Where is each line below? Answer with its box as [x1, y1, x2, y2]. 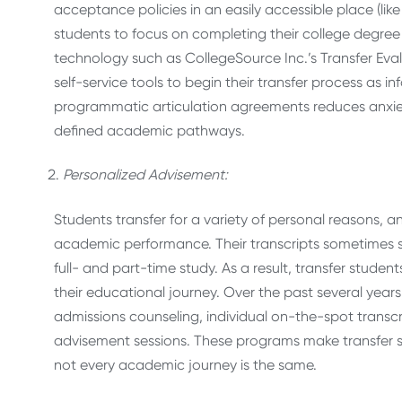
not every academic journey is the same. [54, 355, 317, 373]
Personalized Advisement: [63, 166, 228, 184]
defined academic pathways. [54, 121, 245, 139]
